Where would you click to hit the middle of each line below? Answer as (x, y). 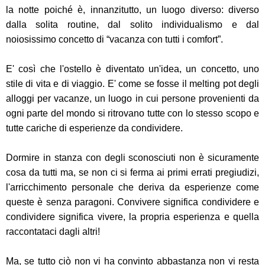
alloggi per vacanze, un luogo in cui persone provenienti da (132, 99)
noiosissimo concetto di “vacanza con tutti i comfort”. (114, 40)
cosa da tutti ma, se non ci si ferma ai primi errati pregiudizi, (132, 173)
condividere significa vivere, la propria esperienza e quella (132, 217)
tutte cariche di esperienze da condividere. (96, 128)
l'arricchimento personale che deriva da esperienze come (132, 188)
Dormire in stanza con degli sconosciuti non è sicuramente (132, 158)
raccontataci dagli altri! (53, 232)
